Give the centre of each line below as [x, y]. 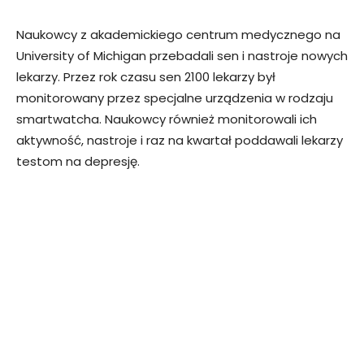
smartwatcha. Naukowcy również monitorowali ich [167, 119]
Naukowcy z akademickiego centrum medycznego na [178, 35]
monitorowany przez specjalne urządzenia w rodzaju [175, 98]
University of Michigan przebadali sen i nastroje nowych [182, 56]
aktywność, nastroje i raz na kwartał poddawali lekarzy [180, 141]
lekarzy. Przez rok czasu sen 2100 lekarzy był [146, 77]
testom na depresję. [78, 162]
